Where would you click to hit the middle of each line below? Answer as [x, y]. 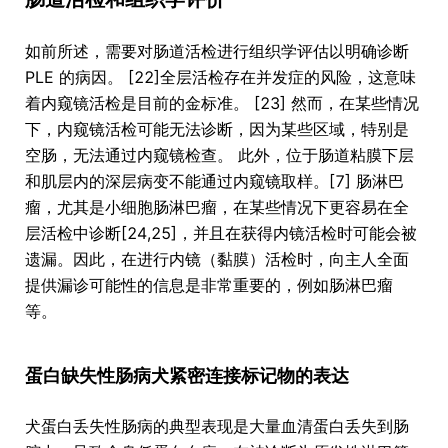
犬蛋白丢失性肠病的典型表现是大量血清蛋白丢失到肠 [217, 426]
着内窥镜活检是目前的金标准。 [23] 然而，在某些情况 [222, 103]
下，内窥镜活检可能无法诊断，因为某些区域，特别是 [217, 129]
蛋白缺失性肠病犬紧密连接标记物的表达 [187, 376]
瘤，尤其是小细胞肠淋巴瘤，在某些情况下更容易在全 [217, 207]
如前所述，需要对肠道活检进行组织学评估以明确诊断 [217, 51]
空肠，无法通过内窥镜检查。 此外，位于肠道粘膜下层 [219, 155]
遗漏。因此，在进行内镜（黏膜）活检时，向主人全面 [217, 259]
